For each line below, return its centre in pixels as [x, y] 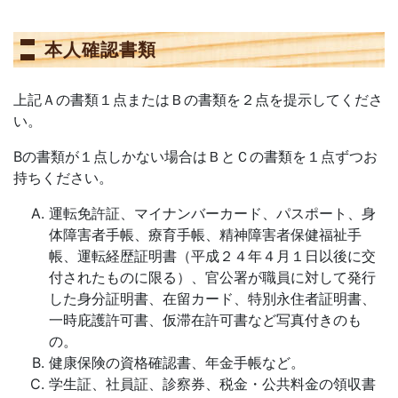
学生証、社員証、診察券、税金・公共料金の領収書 [212, 384]
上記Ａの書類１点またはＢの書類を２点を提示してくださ [198, 99]
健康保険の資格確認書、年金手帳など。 [177, 362]
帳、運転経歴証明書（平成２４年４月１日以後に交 [212, 256]
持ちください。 [63, 178]
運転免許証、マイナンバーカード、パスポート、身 [212, 213]
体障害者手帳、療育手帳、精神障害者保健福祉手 [205, 235]
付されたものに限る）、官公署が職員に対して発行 [212, 277]
